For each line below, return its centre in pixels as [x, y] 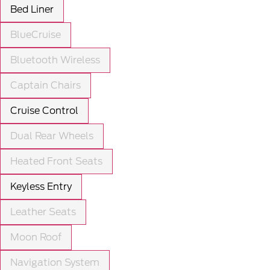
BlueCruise [36, 34]
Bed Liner [32, 9]
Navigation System [55, 262]
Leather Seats [43, 212]
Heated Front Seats [56, 161]
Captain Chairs [46, 85]
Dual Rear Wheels [52, 136]
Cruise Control [44, 110]
